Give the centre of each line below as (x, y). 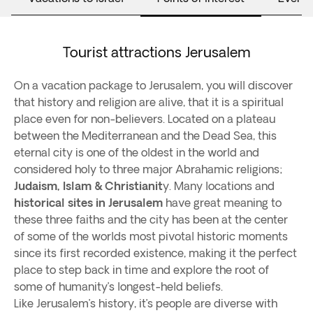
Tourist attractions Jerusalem (156, 52)
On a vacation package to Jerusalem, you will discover (153, 85)
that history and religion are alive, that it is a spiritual (149, 102)
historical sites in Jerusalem (88, 203)
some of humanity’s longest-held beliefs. (118, 286)
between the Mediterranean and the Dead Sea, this (145, 136)
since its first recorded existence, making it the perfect (155, 253)
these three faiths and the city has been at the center (151, 219)
